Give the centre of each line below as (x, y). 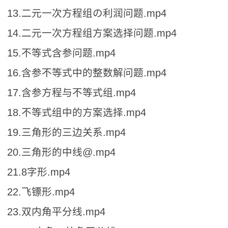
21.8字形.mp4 (39, 172)
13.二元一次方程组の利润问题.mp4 (87, 13)
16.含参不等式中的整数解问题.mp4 (87, 73)
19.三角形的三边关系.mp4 (66, 132)
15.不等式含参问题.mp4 (61, 53)
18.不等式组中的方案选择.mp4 (77, 112)
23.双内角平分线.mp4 (56, 211)
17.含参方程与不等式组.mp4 (72, 92)
